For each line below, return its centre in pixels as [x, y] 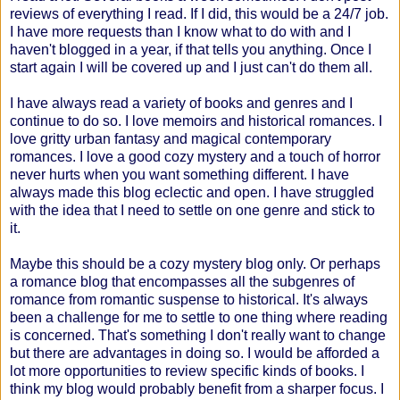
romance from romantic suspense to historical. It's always [189, 299]
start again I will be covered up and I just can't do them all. [193, 67]
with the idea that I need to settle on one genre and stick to [192, 210]
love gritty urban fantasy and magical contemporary [171, 138]
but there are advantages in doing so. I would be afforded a [195, 353]
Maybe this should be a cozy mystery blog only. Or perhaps [195, 263]
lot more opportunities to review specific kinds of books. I [187, 371]
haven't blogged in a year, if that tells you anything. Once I [191, 49]
